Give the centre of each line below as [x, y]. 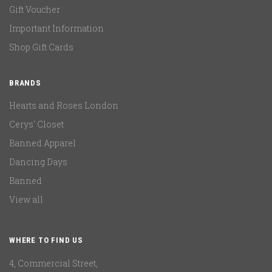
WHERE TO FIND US [46, 240]
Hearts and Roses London [64, 106]
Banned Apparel [42, 143]
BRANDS [25, 83]
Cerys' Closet [36, 124]
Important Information [56, 29]
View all [26, 200]
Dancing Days [38, 162]
